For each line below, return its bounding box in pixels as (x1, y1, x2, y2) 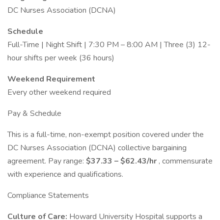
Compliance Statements (7, 190, 89, 201)
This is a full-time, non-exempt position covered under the (7, 129, 204, 140)
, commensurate (159, 156, 213, 166)
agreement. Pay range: (7, 156, 86, 166)
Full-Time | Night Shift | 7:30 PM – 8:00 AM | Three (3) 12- (7, 39, 211, 50)
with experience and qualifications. (7, 169, 123, 180)
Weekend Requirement (7, 74, 95, 84)
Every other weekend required (7, 87, 111, 98)
